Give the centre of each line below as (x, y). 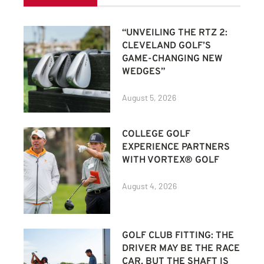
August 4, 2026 (150, 186)
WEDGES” (144, 72)
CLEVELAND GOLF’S (167, 46)
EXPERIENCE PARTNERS (176, 147)
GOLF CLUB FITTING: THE (178, 236)
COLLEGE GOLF (156, 134)
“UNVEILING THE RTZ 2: (175, 33)
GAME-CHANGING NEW (173, 59)
